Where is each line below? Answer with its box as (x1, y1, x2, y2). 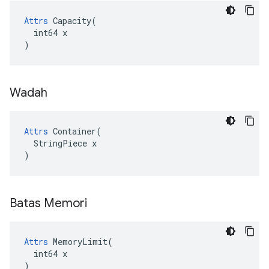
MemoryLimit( (48, 236, 113, 247)
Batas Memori (10, 196, 90, 211)
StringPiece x (24, 138, 97, 149)
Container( (48, 125, 101, 137)
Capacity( (48, 15, 97, 26)
